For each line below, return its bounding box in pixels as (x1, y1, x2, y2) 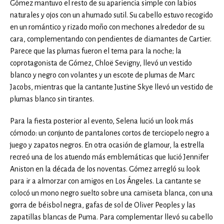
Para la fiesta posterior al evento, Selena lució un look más (10, 117, 193, 125)
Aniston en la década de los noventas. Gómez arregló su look (10, 165, 200, 173)
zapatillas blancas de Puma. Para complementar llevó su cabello (10, 213, 213, 221)
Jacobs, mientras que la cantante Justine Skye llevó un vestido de (10, 83, 213, 91)
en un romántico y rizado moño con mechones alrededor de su (10, 23, 204, 31)
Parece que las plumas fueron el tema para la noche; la (10, 47, 181, 55)
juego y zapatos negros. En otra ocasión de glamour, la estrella (10, 141, 204, 149)
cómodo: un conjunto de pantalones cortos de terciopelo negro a (10, 129, 209, 137)
